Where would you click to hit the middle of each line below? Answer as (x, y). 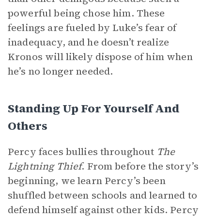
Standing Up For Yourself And (94, 108)
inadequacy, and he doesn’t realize (89, 42)
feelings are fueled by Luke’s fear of (92, 28)
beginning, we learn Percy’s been (87, 181)
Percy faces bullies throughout (82, 152)
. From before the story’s (140, 166)
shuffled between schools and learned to (102, 195)
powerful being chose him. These (86, 13)
